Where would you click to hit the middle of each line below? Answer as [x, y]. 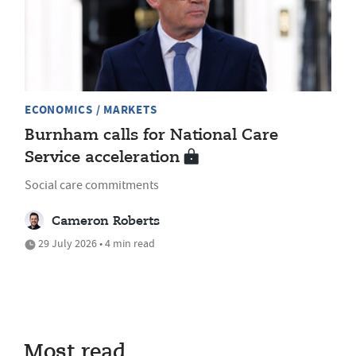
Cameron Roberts [106, 221]
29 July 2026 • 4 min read [95, 243]
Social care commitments [92, 185]
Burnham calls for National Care [151, 135]
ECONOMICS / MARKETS [91, 109]
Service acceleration [102, 157]
